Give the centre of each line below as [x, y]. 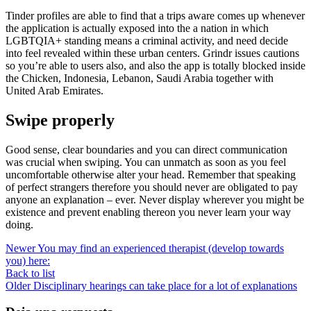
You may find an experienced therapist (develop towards [161, 248]
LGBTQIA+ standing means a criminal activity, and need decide [147, 40]
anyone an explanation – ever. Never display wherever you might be [155, 199]
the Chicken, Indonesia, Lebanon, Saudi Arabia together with [140, 78]
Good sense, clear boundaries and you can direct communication [146, 149]
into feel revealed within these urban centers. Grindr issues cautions [152, 53]
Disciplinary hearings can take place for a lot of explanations [165, 285]
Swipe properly [60, 120]
